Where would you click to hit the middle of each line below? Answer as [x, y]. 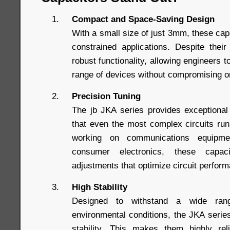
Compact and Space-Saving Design [143, 19]
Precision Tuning [106, 96]
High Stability [100, 187]
